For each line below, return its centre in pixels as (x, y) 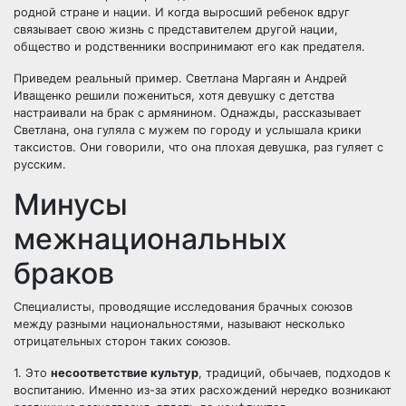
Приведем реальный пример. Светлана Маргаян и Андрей (180, 78)
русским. (40, 164)
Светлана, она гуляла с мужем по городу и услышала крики (188, 130)
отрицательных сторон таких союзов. (122, 341)
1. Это (32, 373)
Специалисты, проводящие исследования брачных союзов (183, 307)
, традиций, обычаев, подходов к (295, 373)
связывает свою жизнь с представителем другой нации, (176, 29)
